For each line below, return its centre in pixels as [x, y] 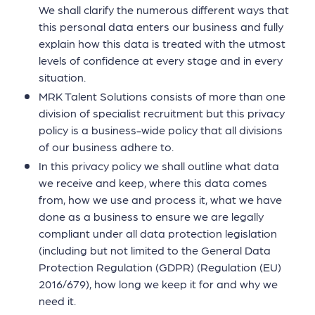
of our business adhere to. [106, 146]
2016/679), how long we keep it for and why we [158, 284]
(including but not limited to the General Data [155, 250]
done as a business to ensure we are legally [151, 217]
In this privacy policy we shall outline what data [159, 166]
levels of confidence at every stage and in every [161, 60]
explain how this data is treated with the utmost [162, 43]
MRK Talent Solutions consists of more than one [162, 96]
